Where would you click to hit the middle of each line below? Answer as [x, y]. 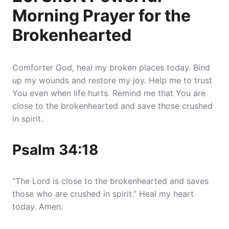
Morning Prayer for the [101, 16]
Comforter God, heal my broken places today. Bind [111, 67]
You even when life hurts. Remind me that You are [109, 93]
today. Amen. [38, 207]
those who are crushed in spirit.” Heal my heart [103, 194]
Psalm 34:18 [55, 150]
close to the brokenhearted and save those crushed [112, 106]
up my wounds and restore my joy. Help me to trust [112, 80]
